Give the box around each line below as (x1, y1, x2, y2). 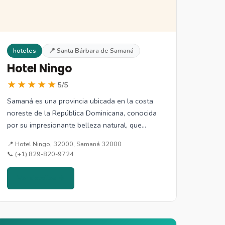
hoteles (13, 46, 37, 55)
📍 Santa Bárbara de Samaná (49, 46, 134, 55)
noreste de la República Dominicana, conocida (7, 108, 157, 119)
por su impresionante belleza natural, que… (7, 120, 147, 131)
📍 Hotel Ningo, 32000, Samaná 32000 (7, 140, 122, 149)
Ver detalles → (17, 173, 65, 183)
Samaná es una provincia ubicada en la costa (7, 96, 154, 106)
